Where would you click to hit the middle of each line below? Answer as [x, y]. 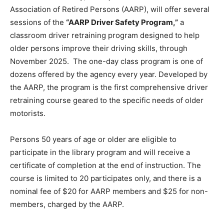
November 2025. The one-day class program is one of [106, 61]
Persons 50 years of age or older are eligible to [93, 139]
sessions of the [38, 22]
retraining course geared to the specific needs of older [107, 100]
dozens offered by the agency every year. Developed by [109, 74]
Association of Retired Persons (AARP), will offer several [110, 9]
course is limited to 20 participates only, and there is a [105, 178]
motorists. [29, 113]
